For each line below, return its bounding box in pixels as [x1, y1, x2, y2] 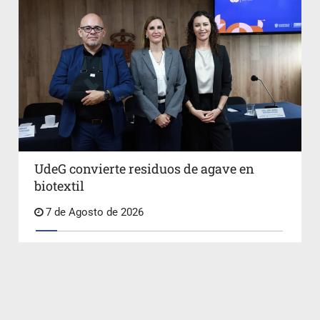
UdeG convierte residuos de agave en [34, 160, 254, 178]
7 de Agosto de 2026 [42, 206, 144, 219]
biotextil [34, 177, 84, 195]
